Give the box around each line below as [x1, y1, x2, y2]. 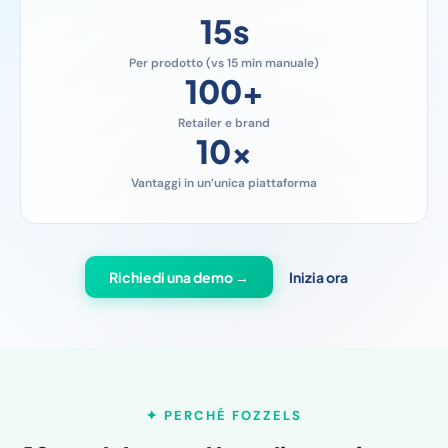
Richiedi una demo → [108, 268, 249, 286]
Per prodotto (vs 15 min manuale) [129, 55, 319, 71]
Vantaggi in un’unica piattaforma [131, 175, 317, 191]
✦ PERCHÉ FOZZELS [146, 407, 302, 424]
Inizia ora [288, 268, 348, 286]
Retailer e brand [178, 115, 270, 131]
